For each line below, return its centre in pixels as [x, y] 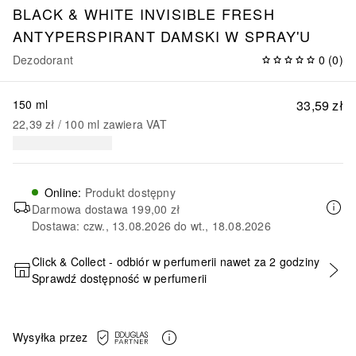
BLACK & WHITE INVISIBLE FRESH [144, 13]
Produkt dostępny [130, 192]
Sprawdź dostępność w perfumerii [120, 278]
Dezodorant [43, 59]
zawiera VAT [135, 124]
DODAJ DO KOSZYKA [178, 278]
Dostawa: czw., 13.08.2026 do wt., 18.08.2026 [151, 225]
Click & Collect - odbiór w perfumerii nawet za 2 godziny [176, 261]
